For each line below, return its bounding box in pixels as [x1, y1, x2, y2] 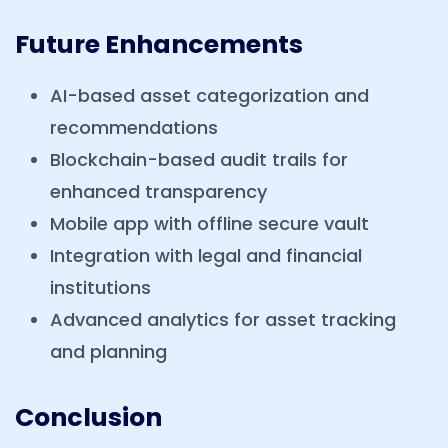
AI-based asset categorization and [50, 83, 369, 109]
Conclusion [15, 400, 162, 436]
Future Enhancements [15, 27, 303, 63]
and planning [50, 339, 167, 365]
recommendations [50, 115, 218, 141]
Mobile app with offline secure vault [50, 211, 369, 237]
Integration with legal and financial [50, 243, 362, 269]
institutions [50, 275, 151, 301]
